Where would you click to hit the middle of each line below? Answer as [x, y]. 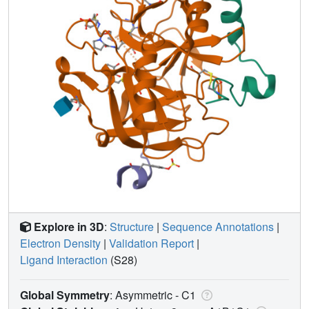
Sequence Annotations [218, 226]
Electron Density [60, 243]
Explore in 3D [69, 226]
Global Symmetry [65, 295]
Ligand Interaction [64, 259]
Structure [132, 226]
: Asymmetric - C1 [154, 295]
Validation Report [151, 243]
